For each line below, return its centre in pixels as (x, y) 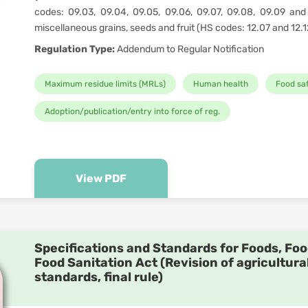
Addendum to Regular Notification (189, 49)
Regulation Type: (75, 49)
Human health (221, 84)
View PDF (101, 178)
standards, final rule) (99, 277)
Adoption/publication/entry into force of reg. (132, 111)
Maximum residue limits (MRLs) (105, 84)
